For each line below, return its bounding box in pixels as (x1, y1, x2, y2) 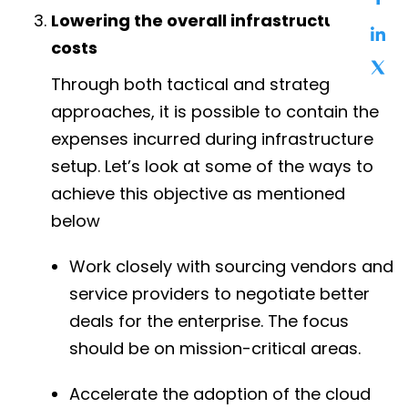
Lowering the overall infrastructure (51, 8, 353, 32)
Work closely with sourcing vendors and (69, 254, 393, 278)
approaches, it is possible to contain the (51, 99, 379, 123)
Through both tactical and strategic (51, 72, 343, 96)
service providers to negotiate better (69, 281, 370, 305)
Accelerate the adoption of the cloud (69, 382, 371, 405)
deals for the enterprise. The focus (69, 309, 349, 332)
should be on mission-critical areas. (69, 336, 361, 360)
